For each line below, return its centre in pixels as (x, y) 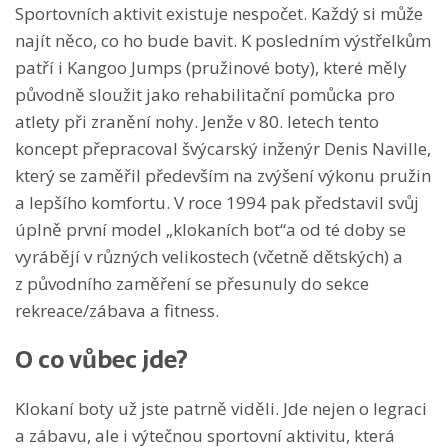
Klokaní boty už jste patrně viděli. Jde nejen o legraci (221, 408)
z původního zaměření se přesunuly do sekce (192, 283)
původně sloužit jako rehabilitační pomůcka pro (205, 94)
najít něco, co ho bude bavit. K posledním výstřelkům (223, 40)
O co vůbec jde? (101, 359)
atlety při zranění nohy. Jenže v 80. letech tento (197, 121)
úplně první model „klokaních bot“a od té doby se (210, 229)
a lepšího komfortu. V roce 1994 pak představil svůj (217, 202)
